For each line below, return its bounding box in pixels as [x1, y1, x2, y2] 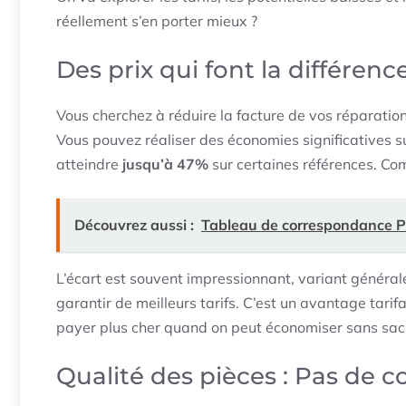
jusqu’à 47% [122, 155, 208, 174]
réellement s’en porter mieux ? [56, 12, 257, 31]
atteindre [56, 155, 122, 174]
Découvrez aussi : [74, 216, 194, 235]
